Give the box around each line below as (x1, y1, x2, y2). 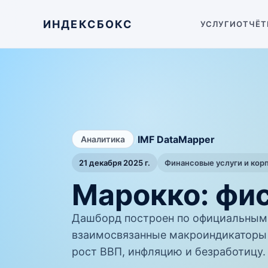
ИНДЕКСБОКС (43, 17, 133, 31)
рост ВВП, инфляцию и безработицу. (72, 245, 266, 258)
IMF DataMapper (138, 133, 215, 145)
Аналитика (81, 134, 125, 144)
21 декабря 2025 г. (79, 158, 150, 167)
